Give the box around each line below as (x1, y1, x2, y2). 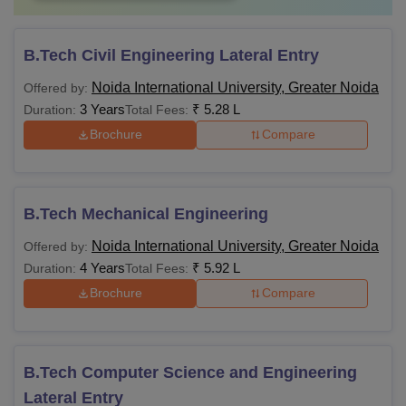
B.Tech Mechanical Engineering (24, 204, 268, 223)
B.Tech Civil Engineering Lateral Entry (24, 45, 319, 64)
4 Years (80, 259, 125, 275)
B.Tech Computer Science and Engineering (24, 362, 357, 382)
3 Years (80, 101, 125, 117)
